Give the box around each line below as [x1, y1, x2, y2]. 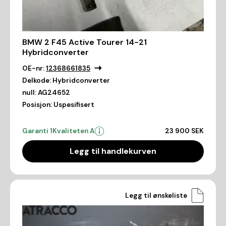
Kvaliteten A [52, 127, 94, 136]
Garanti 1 [22, 127, 52, 136]
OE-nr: [22, 64, 44, 73]
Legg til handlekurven [70, 146, 156, 157]
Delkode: [22, 76, 51, 85]
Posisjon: [22, 100, 52, 109]
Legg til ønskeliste [125, 191, 187, 200]
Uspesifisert [53, 100, 94, 109]
